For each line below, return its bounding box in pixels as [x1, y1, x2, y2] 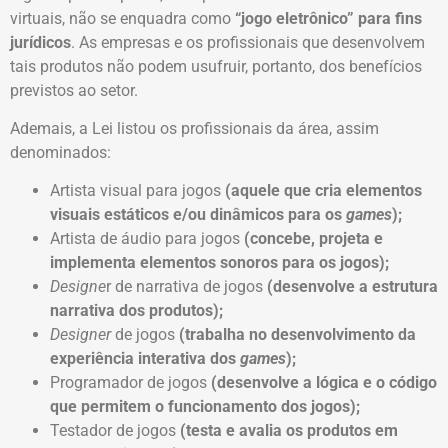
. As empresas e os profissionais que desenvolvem [71, 32, 425, 52]
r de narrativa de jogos [106, 277, 263, 297]
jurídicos [10, 32, 71, 52]
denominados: [10, 143, 115, 163]
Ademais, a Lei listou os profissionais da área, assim [10, 119, 379, 139]
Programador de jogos [50, 373, 207, 393]
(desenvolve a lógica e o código [207, 373, 437, 393]
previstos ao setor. [10, 80, 142, 100]
